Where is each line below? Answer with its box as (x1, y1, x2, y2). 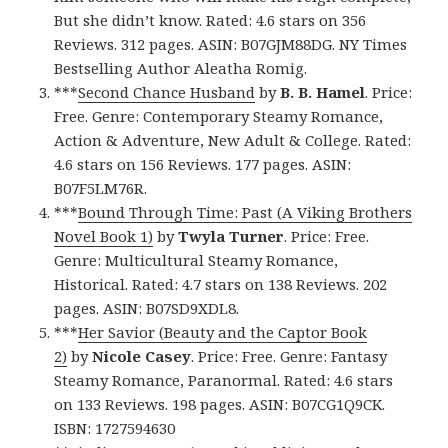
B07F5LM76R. (54, 177, 148, 198)
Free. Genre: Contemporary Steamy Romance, (54, 105, 384, 126)
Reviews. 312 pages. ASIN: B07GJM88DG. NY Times (54, 33, 408, 54)
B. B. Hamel (280, 81, 366, 102)
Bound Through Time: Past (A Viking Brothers (78, 201, 413, 222)
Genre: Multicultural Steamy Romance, (54, 249, 339, 270)
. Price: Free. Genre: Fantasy (191, 345, 388, 366)
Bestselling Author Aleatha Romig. (54, 57, 308, 78)
